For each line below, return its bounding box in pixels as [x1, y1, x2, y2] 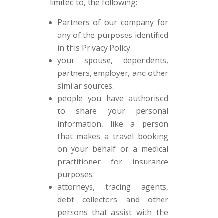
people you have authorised [57, 93, 169, 104]
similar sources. [57, 80, 114, 91]
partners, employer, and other [57, 68, 169, 78]
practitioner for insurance [57, 156, 169, 167]
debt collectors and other [57, 194, 169, 205]
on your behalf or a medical [57, 144, 169, 154]
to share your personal [57, 106, 169, 116]
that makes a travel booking [57, 131, 169, 142]
